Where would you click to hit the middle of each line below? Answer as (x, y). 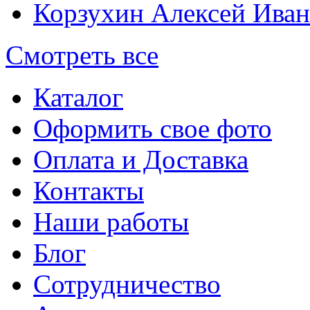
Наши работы (111, 222)
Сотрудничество (127, 284)
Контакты (89, 191)
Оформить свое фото (153, 129)
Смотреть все (82, 55)
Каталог (78, 98)
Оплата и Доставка (141, 160)
